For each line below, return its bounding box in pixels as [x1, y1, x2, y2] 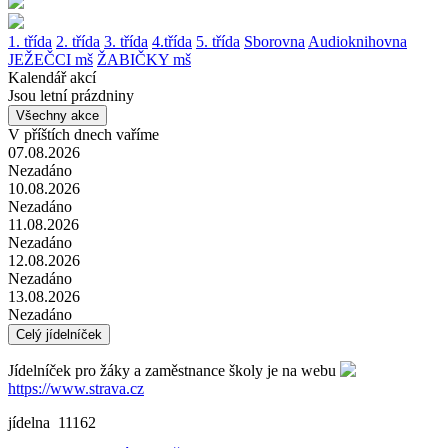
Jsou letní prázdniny [8, 87, 134, 104]
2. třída [56, 33, 100, 50]
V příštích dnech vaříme [8, 126, 159, 143]
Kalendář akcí [8, 69, 96, 86]
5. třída [196, 33, 240, 50]
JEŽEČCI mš [8, 51, 93, 68]
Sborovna [244, 33, 305, 50]
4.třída [152, 33, 192, 50]
